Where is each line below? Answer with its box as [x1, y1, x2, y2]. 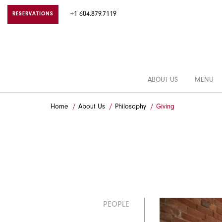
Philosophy [115, 104, 146, 111]
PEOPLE [103, 201, 129, 209]
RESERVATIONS [12, 12, 54, 17]
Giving [156, 104, 174, 111]
